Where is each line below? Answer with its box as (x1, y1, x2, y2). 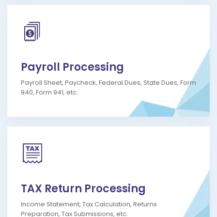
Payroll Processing (21, 60, 124, 75)
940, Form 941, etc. (21, 88, 78, 97)
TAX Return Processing (21, 181, 146, 197)
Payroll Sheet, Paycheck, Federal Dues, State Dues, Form (21, 78, 196, 88)
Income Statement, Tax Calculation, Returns (21, 200, 157, 209)
